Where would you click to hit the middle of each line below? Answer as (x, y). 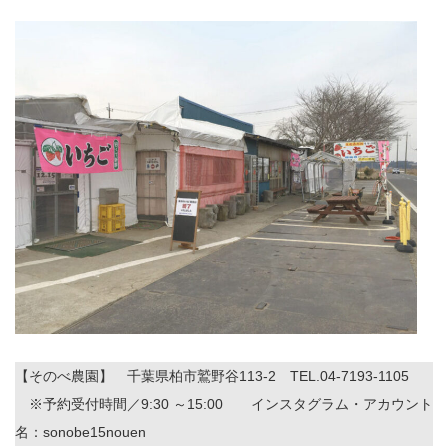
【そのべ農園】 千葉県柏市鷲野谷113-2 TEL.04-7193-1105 (212, 376)
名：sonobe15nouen (80, 432)
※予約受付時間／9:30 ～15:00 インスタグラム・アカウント (224, 404)
